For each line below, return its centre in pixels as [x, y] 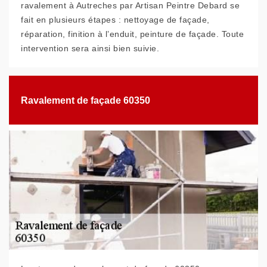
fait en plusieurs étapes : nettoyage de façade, [115, 20]
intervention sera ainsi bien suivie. [90, 48]
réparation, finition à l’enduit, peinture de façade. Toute [132, 34]
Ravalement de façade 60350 [86, 100]
